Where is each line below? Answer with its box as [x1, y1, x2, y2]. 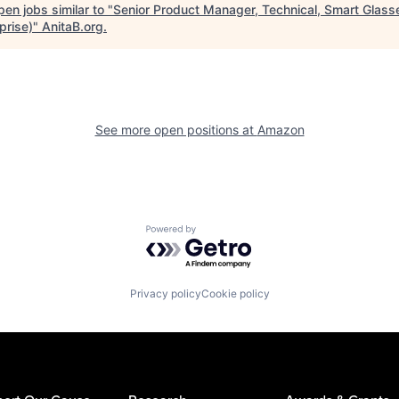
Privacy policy [129, 286, 201, 300]
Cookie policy [200, 286, 270, 300]
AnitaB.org [42, 18, 103, 34]
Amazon [256, 121, 305, 137]
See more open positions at [94, 121, 257, 137]
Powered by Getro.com [145, 224, 302, 243]
